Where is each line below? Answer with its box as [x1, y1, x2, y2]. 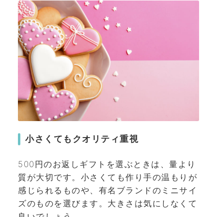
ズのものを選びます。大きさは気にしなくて [18, 198, 197, 208]
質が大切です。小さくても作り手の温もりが [18, 172, 197, 182]
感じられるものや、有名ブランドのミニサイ [18, 185, 197, 195]
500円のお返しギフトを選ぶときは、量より [18, 159, 196, 169]
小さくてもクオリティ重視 [25, 134, 139, 144]
